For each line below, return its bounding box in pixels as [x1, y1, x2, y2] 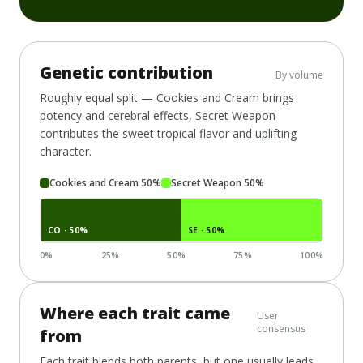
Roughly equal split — [40, 89, 156, 105]
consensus [256, 321, 305, 335]
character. [40, 143, 92, 159]
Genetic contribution [40, 61, 213, 83]
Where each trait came [40, 301, 230, 324]
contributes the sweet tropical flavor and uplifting [40, 125, 297, 141]
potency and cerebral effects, [40, 107, 195, 123]
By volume [275, 67, 323, 82]
